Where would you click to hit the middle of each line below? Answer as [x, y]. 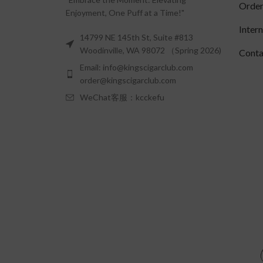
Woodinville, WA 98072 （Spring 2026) [151, 50]
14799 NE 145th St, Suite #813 [136, 38]
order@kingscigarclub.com [128, 80]
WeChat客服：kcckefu [122, 97]
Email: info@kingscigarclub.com [136, 68]
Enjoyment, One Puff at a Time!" [125, 13]
